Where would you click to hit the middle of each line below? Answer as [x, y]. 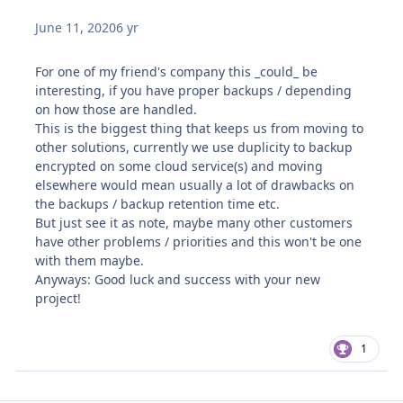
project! [58, 298]
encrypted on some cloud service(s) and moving [179, 166]
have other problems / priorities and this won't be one [199, 242]
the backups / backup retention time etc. [158, 204]
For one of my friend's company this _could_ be [177, 72]
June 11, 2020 [76, 27]
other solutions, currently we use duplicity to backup [194, 147]
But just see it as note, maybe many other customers [194, 223]
